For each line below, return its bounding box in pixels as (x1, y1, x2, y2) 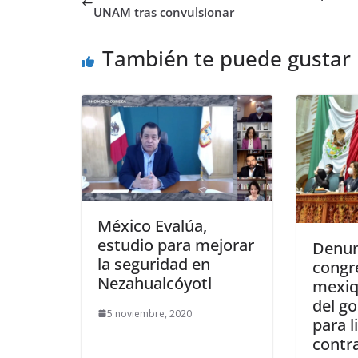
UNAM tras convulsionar (93, 4, 234, 21)
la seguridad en (97, 253, 210, 275)
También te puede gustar (102, 44, 351, 74)
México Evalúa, (97, 214, 207, 237)
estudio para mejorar (97, 233, 254, 256)
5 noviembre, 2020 (107, 306, 192, 320)
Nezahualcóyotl (97, 272, 212, 294)
